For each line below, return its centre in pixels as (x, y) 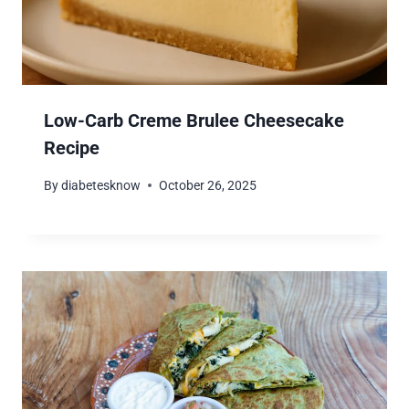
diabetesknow (101, 185)
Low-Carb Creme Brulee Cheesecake (194, 121)
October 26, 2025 (208, 185)
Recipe (72, 148)
